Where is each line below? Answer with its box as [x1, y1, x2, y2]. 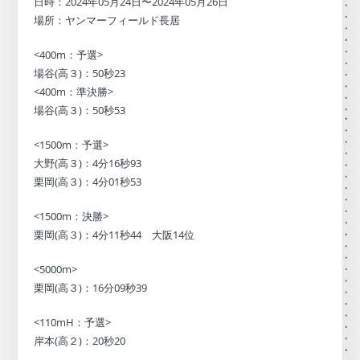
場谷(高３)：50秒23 [34, 65, 126, 80]
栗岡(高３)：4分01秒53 [34, 174, 142, 189]
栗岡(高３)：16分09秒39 [34, 280, 148, 295]
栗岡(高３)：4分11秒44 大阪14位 [34, 227, 195, 242]
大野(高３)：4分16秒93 [34, 155, 142, 170]
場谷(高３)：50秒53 [34, 102, 126, 117]
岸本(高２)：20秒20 [34, 333, 126, 348]
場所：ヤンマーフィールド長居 [34, 12, 181, 27]
